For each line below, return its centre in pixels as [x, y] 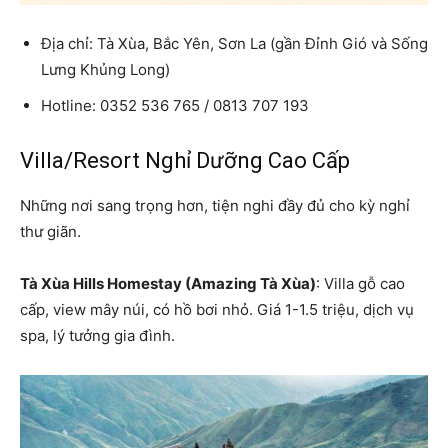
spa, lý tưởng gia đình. [97, 335]
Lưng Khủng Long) [105, 69]
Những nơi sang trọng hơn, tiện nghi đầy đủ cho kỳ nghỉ [215, 205]
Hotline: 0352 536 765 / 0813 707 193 [175, 105]
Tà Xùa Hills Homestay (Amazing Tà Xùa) [168, 283]
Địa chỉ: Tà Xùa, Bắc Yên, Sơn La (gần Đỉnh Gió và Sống [234, 43]
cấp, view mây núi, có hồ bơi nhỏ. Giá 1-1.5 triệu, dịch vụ [217, 309]
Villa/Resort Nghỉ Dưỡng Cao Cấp [185, 160]
